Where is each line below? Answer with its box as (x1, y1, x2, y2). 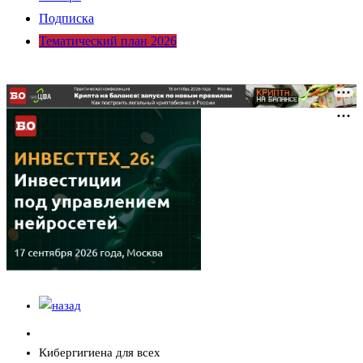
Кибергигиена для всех (39, 345, 160, 359)
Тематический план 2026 (39, 33, 177, 48)
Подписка (39, 11, 94, 25)
